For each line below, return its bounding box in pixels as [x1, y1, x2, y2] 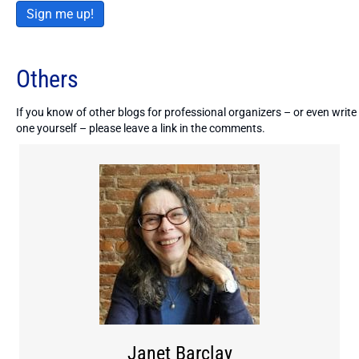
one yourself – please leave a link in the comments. [16, 122, 265, 135]
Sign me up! [26, 6, 94, 22]
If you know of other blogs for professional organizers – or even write [16, 106, 357, 119]
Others [16, 65, 79, 94]
